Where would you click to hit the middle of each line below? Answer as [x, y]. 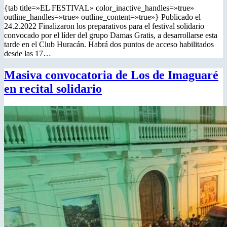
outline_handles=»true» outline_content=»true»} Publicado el [102, 17]
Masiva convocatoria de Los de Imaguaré [111, 75]
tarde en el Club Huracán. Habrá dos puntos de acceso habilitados [109, 45]
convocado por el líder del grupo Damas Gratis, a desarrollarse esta [111, 35]
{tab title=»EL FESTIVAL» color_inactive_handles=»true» [99, 8]
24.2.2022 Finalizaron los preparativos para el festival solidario [104, 26]
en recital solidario [53, 89]
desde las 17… [28, 54]
